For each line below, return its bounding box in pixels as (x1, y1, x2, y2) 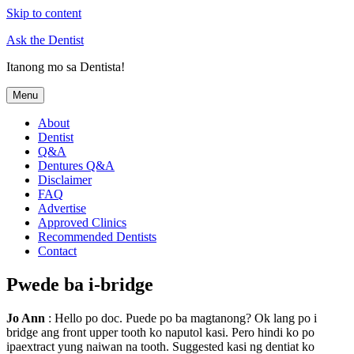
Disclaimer (38, 173, 92, 186)
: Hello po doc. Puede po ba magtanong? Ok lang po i (45, 311, 317, 325)
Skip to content (6, 6, 81, 20)
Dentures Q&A (38, 159, 115, 172)
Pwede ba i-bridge (6, 273, 153, 295)
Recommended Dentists (38, 230, 156, 243)
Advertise (38, 201, 86, 215)
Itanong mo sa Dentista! (6, 60, 125, 73)
